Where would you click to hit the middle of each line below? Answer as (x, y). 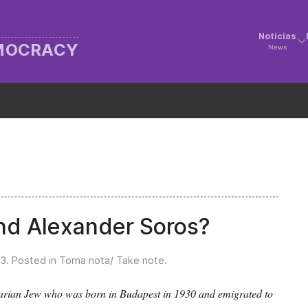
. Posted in (33, 260)
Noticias (277, 36)
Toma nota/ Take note (112, 260)
